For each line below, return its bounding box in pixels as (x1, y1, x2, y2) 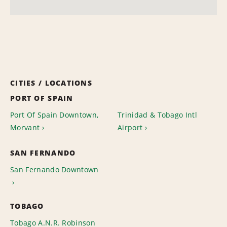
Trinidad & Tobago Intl (118, 110, 198, 120)
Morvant (10, 123, 40, 132)
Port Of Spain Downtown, (10, 110, 99, 120)
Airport (118, 123, 143, 132)
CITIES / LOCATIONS (10, 78, 93, 88)
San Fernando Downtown (10, 165, 99, 174)
